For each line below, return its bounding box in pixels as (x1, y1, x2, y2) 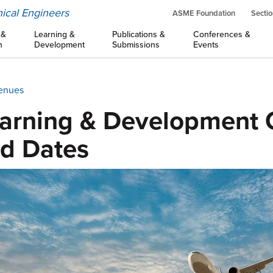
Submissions (112, 40, 160, 50)
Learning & (34, 29, 75, 40)
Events (193, 40, 219, 50)
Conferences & (193, 29, 250, 40)
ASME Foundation (172, 9, 235, 18)
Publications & (112, 29, 166, 40)
